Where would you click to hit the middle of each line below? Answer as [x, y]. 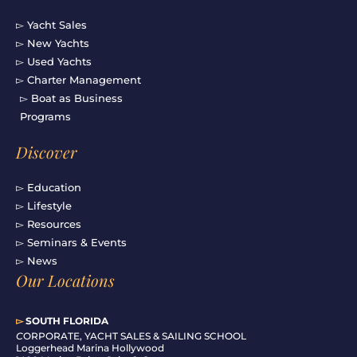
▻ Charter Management [78, 79]
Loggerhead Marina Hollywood [90, 347]
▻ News [37, 260]
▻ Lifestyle [44, 205]
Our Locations [65, 280]
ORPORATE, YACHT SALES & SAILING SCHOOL [135, 335]
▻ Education [49, 187]
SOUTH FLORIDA [66, 320]
